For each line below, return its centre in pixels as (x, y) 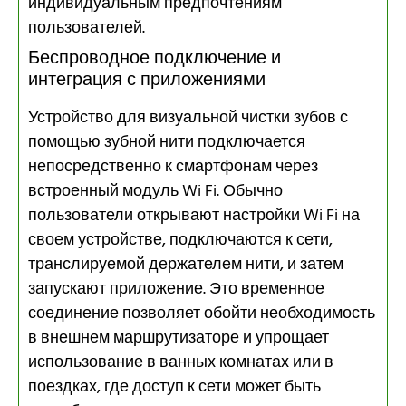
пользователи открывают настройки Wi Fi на (194, 216)
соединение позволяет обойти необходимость (202, 314)
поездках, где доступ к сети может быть (174, 387)
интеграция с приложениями (147, 80)
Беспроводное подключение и (155, 58)
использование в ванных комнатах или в (181, 362)
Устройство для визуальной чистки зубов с (188, 118)
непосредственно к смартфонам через (173, 167)
